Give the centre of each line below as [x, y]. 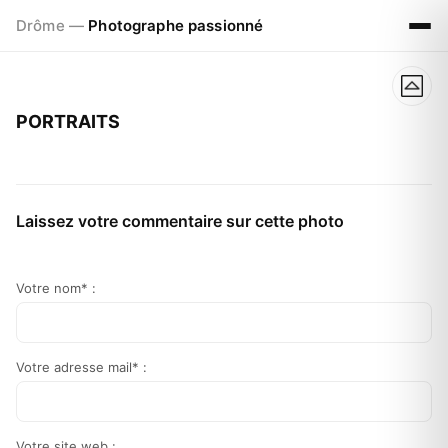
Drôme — [52, 25]
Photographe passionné [176, 25]
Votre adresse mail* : [81, 367]
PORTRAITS [68, 121]
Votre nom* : [56, 288]
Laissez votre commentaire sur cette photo [180, 221]
